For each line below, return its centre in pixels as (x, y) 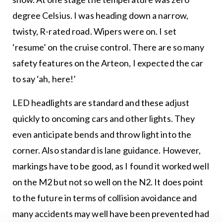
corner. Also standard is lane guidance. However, (107, 150)
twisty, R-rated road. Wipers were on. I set (94, 31)
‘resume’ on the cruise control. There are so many (108, 47)
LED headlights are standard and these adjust (101, 102)
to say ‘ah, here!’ (44, 79)
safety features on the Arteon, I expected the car (108, 63)
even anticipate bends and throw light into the (102, 134)
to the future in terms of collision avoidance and (105, 197)
